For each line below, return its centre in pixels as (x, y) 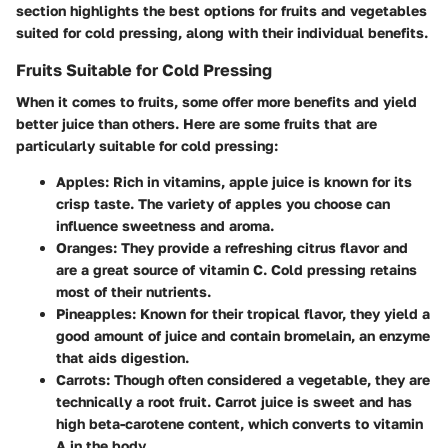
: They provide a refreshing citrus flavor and (260, 247)
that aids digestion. (122, 357)
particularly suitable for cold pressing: (147, 145)
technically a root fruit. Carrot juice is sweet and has (234, 401)
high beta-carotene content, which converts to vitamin (239, 423)
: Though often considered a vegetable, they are (268, 379)
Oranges (84, 247)
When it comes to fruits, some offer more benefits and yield (216, 101)
